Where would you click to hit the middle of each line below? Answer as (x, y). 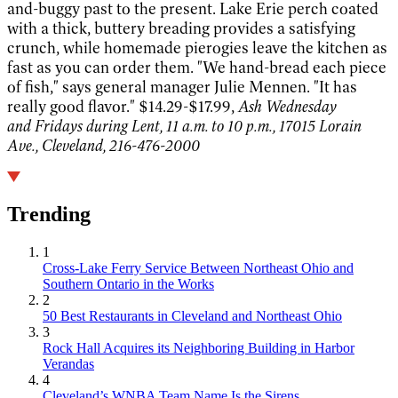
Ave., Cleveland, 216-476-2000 (103, 145)
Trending (49, 215)
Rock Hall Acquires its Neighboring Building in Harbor (199, 348)
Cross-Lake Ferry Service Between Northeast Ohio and (198, 268)
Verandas (68, 364)
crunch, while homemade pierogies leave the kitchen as (197, 48)
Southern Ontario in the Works (128, 284)
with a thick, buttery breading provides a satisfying (181, 28)
